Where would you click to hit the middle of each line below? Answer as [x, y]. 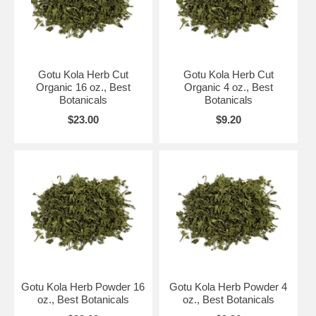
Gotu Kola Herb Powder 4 [229, 286]
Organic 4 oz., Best [228, 87]
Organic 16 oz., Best [83, 87]
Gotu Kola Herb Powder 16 [83, 286]
